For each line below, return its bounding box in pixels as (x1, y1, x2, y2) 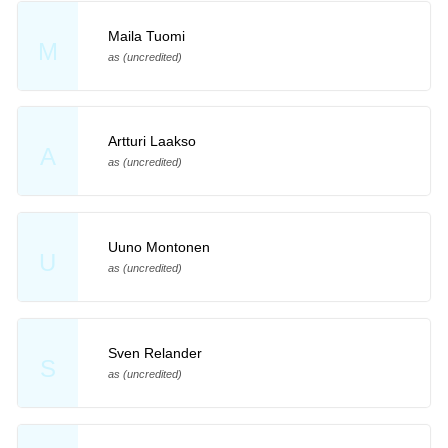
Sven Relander (107, 345, 202, 362)
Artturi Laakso (107, 133, 196, 150)
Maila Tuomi (107, 27, 185, 44)
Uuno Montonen (107, 239, 210, 256)
